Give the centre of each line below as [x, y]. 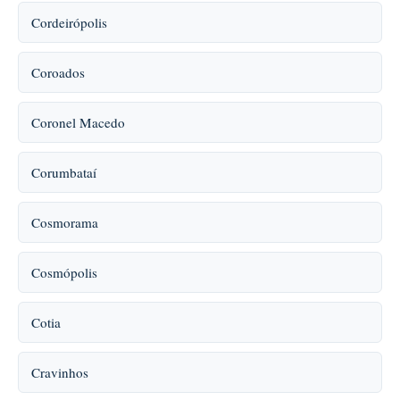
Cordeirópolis [69, 22]
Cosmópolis [64, 272]
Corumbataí [64, 172]
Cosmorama [65, 222]
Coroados [58, 72]
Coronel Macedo [78, 122]
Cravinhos [60, 372]
